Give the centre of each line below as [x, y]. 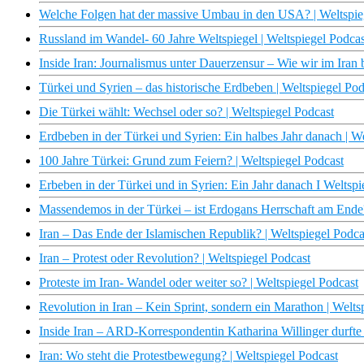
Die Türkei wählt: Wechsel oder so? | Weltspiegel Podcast [186, 112]
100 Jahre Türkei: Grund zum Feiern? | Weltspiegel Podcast [191, 161]
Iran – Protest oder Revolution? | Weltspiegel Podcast [175, 258]
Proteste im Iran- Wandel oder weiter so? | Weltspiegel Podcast [199, 283]
